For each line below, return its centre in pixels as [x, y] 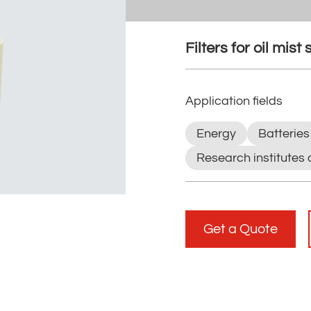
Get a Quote [240, 229]
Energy [216, 134]
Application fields [234, 101]
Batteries [284, 134]
